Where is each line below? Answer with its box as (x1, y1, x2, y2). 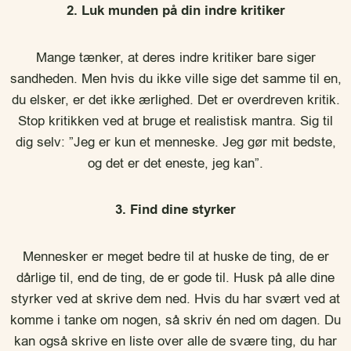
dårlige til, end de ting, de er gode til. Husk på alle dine (16, 269, 335, 287)
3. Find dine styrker (115, 201, 236, 219)
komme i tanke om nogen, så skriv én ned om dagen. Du (10, 311, 341, 329)
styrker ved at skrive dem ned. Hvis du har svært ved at (11, 290, 340, 308)
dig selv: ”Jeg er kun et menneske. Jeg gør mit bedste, (15, 133, 336, 151)
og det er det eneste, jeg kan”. (88, 154, 263, 172)
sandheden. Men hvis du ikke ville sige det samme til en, (9, 70, 342, 88)
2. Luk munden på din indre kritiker (66, 2, 285, 20)
